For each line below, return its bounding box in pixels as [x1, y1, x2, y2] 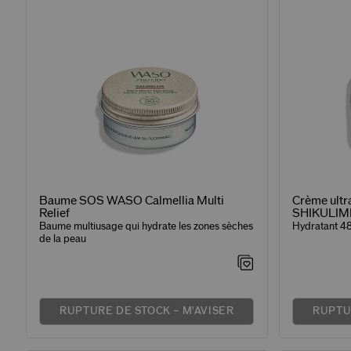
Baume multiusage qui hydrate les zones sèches [39, 220, 254, 232]
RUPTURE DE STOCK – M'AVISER [60, 306, 234, 317]
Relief [39, 207, 71, 219]
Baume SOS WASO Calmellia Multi [39, 194, 225, 207]
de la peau [39, 233, 87, 244]
